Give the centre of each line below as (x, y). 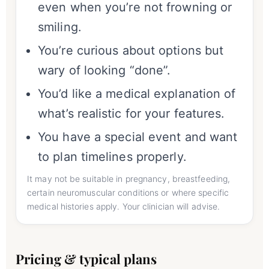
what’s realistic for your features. (131, 114)
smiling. (60, 27)
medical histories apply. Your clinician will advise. (124, 207)
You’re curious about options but (131, 51)
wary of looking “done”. (104, 71)
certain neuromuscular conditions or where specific (128, 193)
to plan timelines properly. (112, 157)
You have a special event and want (138, 137)
